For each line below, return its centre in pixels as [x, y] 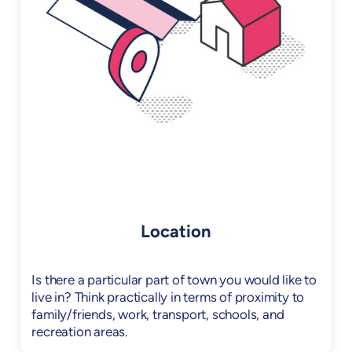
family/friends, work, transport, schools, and [158, 315]
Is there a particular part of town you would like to [174, 280]
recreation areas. [80, 332]
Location [176, 233]
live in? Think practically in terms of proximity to [168, 298]
